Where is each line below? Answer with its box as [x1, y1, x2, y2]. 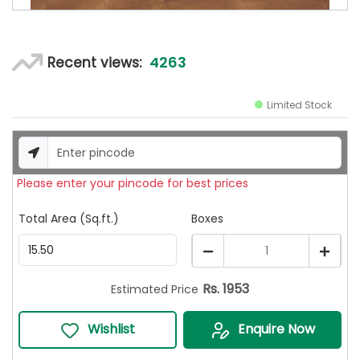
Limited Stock [267, 98, 332, 112]
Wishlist [87, 320, 135, 338]
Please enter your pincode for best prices [17, 175, 248, 191]
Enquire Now [237, 320, 315, 338]
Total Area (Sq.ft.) [18, 211, 119, 227]
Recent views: [47, 52, 150, 72]
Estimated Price [111, 281, 198, 297]
